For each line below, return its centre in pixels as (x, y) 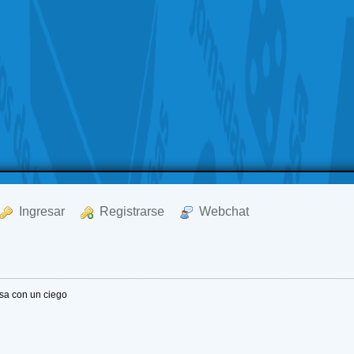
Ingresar (39, 211)
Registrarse (129, 211)
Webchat (221, 211)
